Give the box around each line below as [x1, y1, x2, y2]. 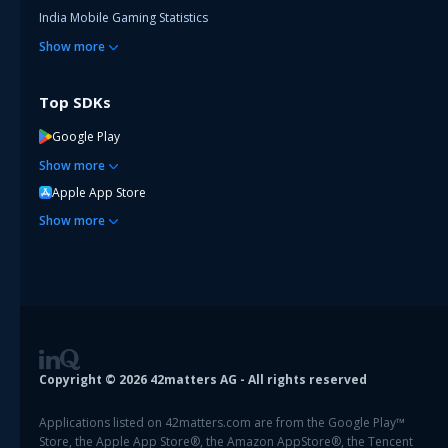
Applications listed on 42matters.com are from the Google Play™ [39, 414, 405, 432]
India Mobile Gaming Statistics [39, 9, 208, 27]
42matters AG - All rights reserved [147, 371, 367, 389]
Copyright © [39, 371, 119, 389]
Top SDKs [39, 92, 111, 113]
